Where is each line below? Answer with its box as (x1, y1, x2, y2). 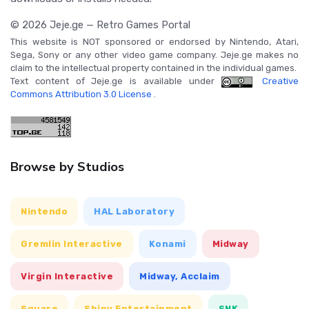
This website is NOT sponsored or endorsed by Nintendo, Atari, (10, 37, 299, 48)
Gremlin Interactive (21, 239, 123, 250)
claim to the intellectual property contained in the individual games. (10, 63, 297, 74)
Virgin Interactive (21, 271, 113, 282)
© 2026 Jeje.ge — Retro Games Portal (10, 19, 190, 32)
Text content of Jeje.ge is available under (10, 76, 221, 87)
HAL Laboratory (94, 206, 175, 217)
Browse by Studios (10, 158, 124, 177)
